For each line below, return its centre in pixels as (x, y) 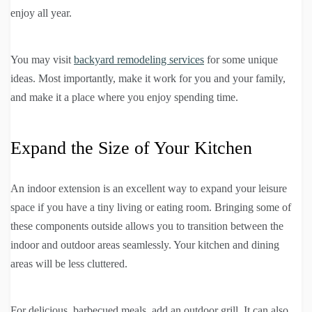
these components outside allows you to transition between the (147, 226)
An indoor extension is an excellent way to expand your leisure (149, 188)
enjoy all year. (41, 13)
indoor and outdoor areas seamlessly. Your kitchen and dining (145, 244)
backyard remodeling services (139, 59)
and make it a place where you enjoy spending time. (124, 97)
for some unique (241, 59)
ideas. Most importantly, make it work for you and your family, (148, 78)
